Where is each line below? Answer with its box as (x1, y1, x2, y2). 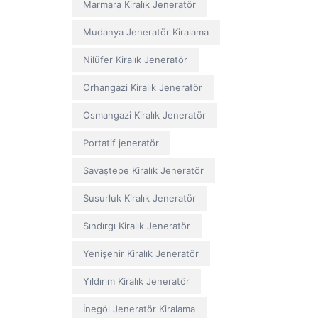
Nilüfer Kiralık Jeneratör (82, 54, 187, 65)
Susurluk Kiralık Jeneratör (82, 192, 196, 204)
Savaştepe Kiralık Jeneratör (82, 165, 204, 176)
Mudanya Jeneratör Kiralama (82, 26, 209, 38)
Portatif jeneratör (82, 137, 159, 148)
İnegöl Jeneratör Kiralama (82, 303, 195, 314)
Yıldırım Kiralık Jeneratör (82, 275, 190, 287)
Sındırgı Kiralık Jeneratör (82, 220, 190, 231)
